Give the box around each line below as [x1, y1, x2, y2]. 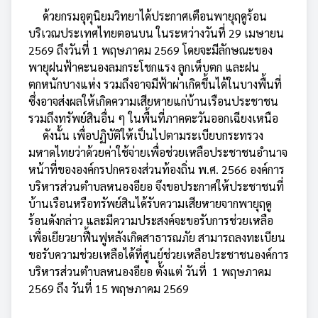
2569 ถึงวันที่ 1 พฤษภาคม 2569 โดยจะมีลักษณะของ [28, 43, 273, 57]
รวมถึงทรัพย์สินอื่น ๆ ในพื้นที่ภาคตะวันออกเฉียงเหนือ [28, 111, 278, 126]
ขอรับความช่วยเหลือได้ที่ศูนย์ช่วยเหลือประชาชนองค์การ [28, 247, 289, 262]
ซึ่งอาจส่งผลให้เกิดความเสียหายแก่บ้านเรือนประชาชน [28, 94, 278, 109]
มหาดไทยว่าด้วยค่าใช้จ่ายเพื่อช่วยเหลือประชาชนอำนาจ [28, 145, 287, 160]
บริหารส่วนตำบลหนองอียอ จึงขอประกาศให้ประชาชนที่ [28, 179, 284, 194]
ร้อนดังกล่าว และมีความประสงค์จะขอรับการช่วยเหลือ [28, 213, 273, 228]
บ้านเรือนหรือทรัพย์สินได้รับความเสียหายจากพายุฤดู [28, 196, 272, 211]
